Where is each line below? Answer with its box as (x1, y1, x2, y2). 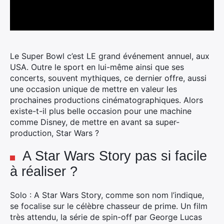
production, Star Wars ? (10, 128, 99, 138)
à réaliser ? (10, 164, 77, 179)
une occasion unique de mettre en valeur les (10, 84, 177, 94)
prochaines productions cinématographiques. (10, 95, 181, 105)
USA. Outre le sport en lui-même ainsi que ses (10, 62, 184, 72)
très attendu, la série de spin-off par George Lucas (10, 212, 202, 222)
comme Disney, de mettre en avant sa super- (10, 117, 179, 127)
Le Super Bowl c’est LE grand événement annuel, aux (10, 51, 209, 61)
